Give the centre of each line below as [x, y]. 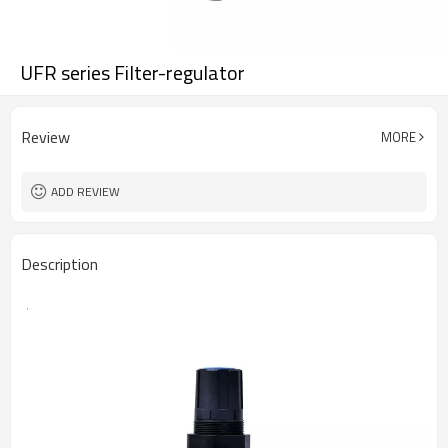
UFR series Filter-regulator [132, 72]
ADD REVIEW [85, 191]
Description [59, 264]
